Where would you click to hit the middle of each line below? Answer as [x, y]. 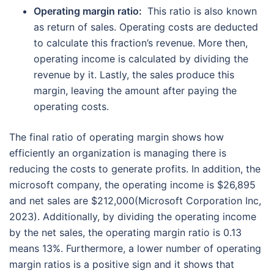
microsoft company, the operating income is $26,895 [132, 184]
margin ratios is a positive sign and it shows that [122, 264]
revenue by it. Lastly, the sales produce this [134, 74]
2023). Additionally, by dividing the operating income [133, 216]
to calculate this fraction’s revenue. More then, [141, 43]
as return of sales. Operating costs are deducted [146, 27]
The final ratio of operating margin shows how [117, 137]
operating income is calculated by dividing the [141, 58]
